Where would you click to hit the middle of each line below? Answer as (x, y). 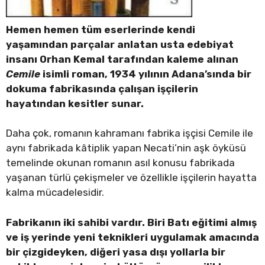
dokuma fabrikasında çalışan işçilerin (102, 88)
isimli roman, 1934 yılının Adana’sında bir (146, 74)
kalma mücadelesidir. (55, 193)
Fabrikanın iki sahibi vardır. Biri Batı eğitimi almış (131, 222)
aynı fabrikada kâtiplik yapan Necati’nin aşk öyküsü (126, 148)
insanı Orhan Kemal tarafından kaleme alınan (122, 59)
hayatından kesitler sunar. (75, 103)
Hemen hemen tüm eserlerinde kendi (101, 29)
